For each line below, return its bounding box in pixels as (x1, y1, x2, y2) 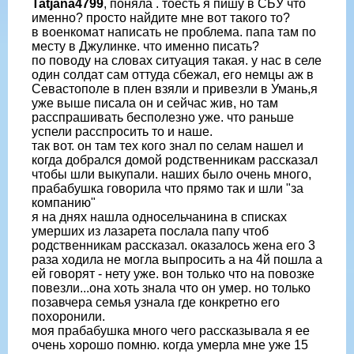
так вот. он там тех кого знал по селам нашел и (32, 138, 303, 153)
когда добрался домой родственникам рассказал (32, 153, 318, 167)
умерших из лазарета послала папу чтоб (32, 224, 269, 238)
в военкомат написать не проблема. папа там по (32, 24, 316, 39)
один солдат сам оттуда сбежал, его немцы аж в (32, 67, 314, 81)
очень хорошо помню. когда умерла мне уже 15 (32, 337, 308, 352)
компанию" (32, 195, 96, 209)
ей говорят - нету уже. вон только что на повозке (32, 266, 314, 281)
